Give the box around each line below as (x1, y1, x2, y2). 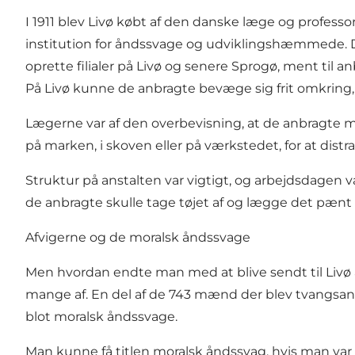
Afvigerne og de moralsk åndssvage (25, 229, 250, 245)
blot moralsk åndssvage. (25, 308, 181, 324)
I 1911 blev (25, 13, 88, 29)
